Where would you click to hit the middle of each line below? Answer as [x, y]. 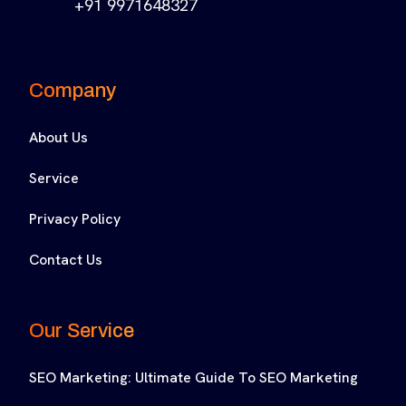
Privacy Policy [75, 219]
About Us [58, 138]
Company [72, 91]
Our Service [82, 331]
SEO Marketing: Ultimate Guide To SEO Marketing [193, 378]
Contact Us [66, 260]
